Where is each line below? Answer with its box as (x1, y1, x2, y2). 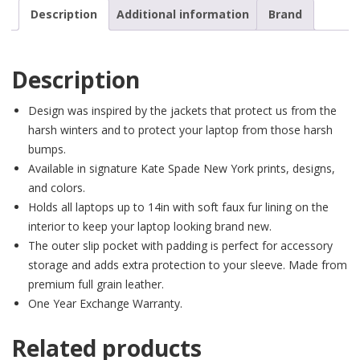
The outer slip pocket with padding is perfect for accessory (28, 238, 333, 254)
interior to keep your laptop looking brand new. (28, 219, 272, 235)
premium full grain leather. (28, 276, 164, 292)
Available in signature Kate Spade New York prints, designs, (28, 161, 335, 177)
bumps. (28, 141, 66, 157)
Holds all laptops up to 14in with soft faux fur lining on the (28, 199, 329, 215)
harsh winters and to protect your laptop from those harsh (28, 122, 333, 138)
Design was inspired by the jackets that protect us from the (28, 103, 337, 119)
